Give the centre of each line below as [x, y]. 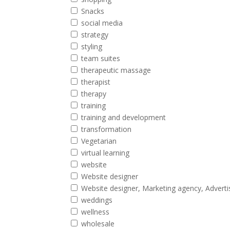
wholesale [98, 224]
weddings [97, 200]
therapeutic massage [116, 70]
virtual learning [106, 153]
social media [102, 23]
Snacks [93, 11]
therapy [94, 94]
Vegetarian [99, 141]
